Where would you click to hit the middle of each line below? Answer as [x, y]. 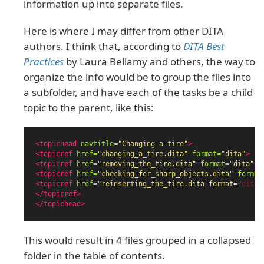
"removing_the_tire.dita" [147, 164]
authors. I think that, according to [103, 47]
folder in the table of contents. [94, 256]
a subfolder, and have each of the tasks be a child [138, 93]
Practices [44, 62]
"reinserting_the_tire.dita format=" [169, 184]
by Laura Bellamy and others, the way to [159, 62]
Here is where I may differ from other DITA [123, 31]
